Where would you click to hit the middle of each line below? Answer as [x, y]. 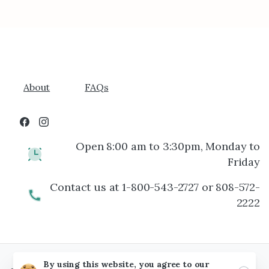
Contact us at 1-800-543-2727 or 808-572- [155, 187]
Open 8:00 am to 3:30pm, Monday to [168, 146]
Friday [243, 162]
